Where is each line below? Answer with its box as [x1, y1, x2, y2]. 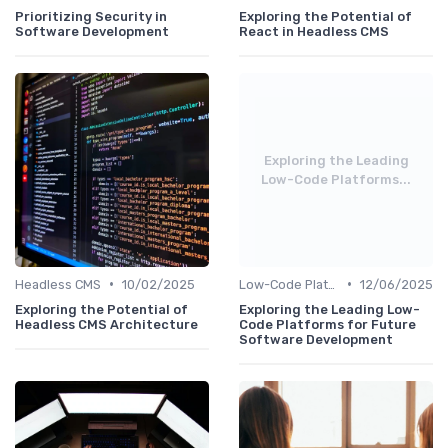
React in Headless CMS [239, 23, 389, 39]
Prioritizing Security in [15, 8, 167, 24]
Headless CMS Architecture [15, 316, 198, 332]
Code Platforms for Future [239, 316, 416, 332]
